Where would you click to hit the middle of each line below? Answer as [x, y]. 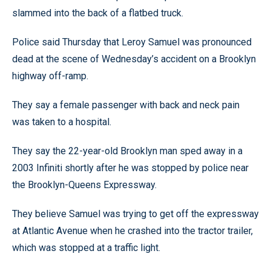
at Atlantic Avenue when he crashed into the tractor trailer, [132, 231]
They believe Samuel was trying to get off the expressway [135, 214]
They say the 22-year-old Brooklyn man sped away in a [127, 151]
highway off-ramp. [50, 76]
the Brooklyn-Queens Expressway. [84, 185]
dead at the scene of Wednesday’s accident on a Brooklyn [134, 59]
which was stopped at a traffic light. [86, 248]
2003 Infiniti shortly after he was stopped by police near [130, 168]
